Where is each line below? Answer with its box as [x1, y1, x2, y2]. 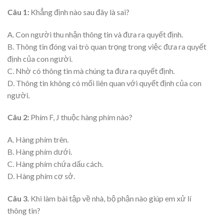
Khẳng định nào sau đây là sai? [29, 7, 129, 17]
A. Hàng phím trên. [7, 135, 69, 145]
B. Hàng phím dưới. [7, 147, 72, 157]
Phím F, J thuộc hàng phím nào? [31, 112, 132, 122]
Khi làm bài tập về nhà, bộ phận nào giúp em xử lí [31, 194, 191, 203]
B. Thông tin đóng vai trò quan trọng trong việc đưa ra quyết [7, 41, 206, 51]
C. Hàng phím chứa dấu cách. [7, 159, 103, 169]
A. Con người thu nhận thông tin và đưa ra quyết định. [7, 29, 183, 39]
